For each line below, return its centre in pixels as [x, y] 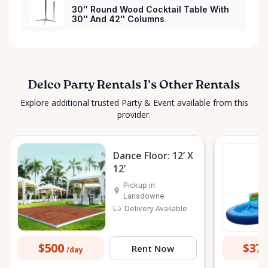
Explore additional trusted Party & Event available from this [134, 103]
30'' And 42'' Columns [118, 19]
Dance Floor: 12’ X [153, 156]
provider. [134, 115]
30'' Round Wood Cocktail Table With [150, 10]
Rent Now [153, 248]
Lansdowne [144, 196]
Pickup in [139, 185]
